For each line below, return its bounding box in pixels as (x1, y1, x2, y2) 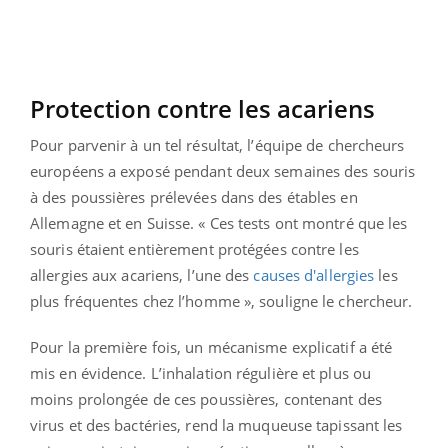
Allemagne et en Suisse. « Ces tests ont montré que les (30, 213, 408, 234)
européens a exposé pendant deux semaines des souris (30, 161, 416, 182)
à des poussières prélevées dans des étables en (30, 187, 358, 208)
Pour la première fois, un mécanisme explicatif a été (30, 337, 393, 358)
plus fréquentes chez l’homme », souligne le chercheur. (30, 291, 413, 312)
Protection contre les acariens (30, 92, 375, 126)
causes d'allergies (253, 265, 375, 286)
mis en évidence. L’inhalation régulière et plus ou (30, 363, 372, 384)
